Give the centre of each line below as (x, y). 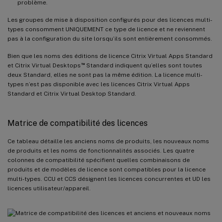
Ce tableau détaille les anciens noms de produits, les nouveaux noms (108, 141)
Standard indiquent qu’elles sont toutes (143, 65)
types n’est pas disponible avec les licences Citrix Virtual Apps (99, 84)
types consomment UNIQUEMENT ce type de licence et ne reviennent (106, 29)
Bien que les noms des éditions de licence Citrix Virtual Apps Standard (110, 56)
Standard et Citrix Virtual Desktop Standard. (72, 93)
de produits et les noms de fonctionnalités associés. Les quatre (101, 150)
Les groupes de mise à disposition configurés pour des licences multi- (110, 20)
